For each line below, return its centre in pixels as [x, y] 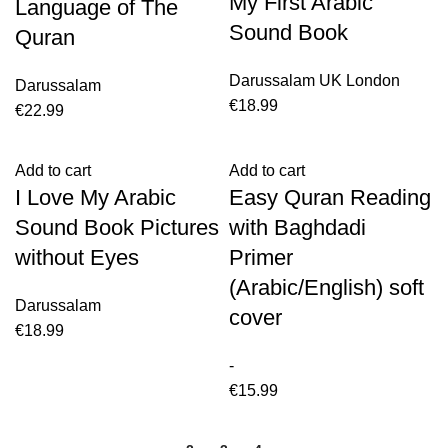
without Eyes [77, 257]
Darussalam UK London [314, 80]
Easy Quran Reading [330, 197]
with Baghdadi [297, 227]
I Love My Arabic [95, 197]
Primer [261, 257]
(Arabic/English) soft [326, 287]
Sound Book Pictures [117, 227]
